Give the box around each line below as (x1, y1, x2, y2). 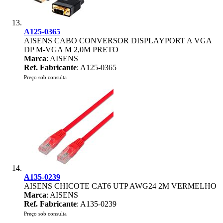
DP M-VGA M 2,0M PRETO (24, 45, 118, 54)
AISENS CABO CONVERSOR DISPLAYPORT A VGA (24, 36, 212, 45)
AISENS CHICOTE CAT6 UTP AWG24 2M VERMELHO (24, 182, 217, 190)
